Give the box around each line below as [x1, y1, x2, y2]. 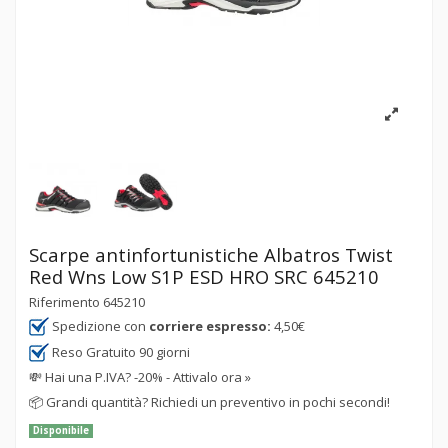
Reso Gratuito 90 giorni [49, 342, 190, 361]
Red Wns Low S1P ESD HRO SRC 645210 [29, 263, 379, 289]
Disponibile [32, 424, 89, 438]
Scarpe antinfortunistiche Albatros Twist [29, 241, 393, 267]
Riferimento [29, 292, 100, 311]
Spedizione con [49, 317, 149, 336]
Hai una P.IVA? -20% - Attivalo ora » [45, 368, 251, 387]
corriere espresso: [149, 317, 271, 336]
